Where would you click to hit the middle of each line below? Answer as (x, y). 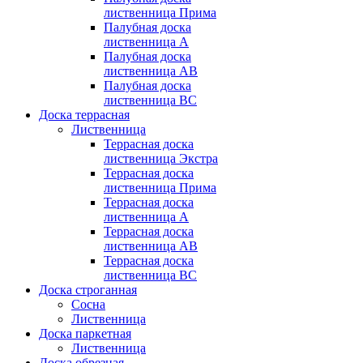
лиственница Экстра (161, 159)
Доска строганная (88, 290)
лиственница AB (151, 246)
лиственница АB (151, 71)
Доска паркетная (85, 334)
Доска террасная (84, 115)
